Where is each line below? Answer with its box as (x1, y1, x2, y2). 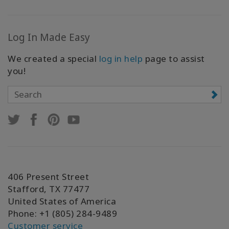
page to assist (143, 52, 205, 64)
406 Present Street (8, 170, 89, 182)
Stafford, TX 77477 (8, 182, 89, 195)
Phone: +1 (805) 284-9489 (8, 207, 117, 219)
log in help (99, 52, 143, 64)
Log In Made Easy (8, 30, 90, 44)
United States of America (8, 195, 116, 207)
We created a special (8, 52, 99, 64)
